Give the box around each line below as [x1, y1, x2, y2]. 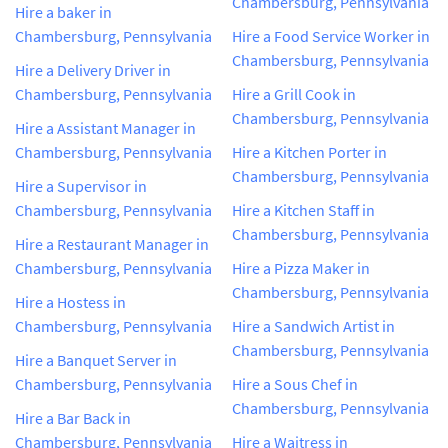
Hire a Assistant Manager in [15, 117, 196, 138]
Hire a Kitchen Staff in [232, 199, 375, 220]
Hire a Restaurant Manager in [15, 233, 209, 254]
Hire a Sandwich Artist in [232, 315, 395, 336]
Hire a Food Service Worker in [232, 25, 430, 46]
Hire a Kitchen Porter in [232, 141, 387, 162]
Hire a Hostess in [15, 291, 126, 312]
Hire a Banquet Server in [15, 349, 177, 370]
